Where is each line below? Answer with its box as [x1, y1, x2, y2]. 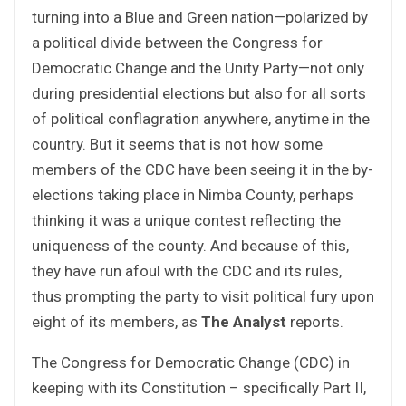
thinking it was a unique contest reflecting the [32, 210, 341, 229]
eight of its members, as [32, 312, 201, 331]
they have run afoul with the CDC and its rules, [32, 261, 342, 280]
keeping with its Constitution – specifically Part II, [32, 378, 366, 397]
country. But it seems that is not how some [32, 134, 323, 153]
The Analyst [201, 312, 286, 331]
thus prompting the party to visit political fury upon [32, 286, 374, 305]
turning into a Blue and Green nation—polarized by [32, 7, 368, 26]
